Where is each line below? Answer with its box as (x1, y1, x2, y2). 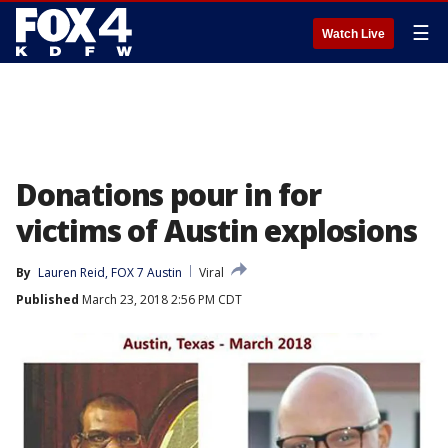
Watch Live (322, 27, 385, 41)
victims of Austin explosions (16, 210, 417, 251)
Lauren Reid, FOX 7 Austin (38, 264, 182, 281)
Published (16, 291, 79, 308)
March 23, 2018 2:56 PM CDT (79, 291, 242, 308)
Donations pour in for (16, 174, 321, 215)
